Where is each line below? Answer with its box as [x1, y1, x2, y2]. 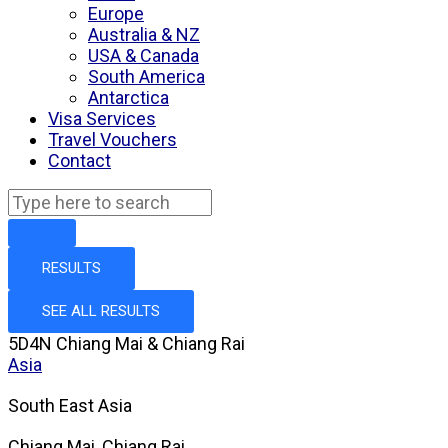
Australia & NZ [88, 24, 200, 45]
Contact [48, 150, 111, 171]
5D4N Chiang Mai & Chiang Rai [8, 333, 245, 354]
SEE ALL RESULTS [42, 302, 160, 320]
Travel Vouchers [48, 129, 177, 150]
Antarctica [88, 87, 169, 108]
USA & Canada [88, 45, 199, 66]
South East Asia [8, 395, 132, 416]
